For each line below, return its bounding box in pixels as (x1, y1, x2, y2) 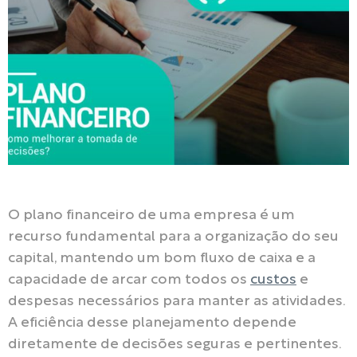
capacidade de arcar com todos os (8, 273, 250, 288)
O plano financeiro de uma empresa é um (8, 209, 295, 223)
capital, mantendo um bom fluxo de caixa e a (8, 252, 316, 266)
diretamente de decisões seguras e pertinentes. (8, 338, 342, 352)
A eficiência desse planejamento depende (8, 316, 296, 331)
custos (250, 273, 296, 288)
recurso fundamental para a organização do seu (8, 230, 339, 245)
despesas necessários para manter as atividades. (8, 295, 345, 309)
